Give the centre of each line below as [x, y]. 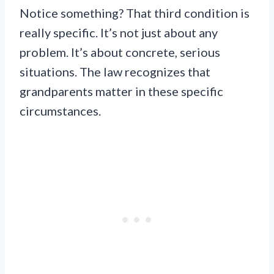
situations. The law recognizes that [115, 71]
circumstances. [60, 110]
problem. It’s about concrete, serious [120, 52]
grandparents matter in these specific [121, 91]
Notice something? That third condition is [135, 13]
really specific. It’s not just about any [119, 32]
